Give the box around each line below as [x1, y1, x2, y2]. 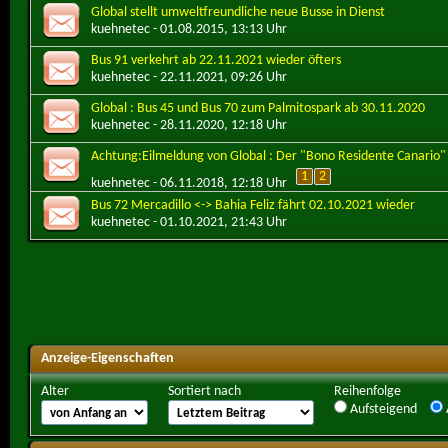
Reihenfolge [334, 383, 401, 399]
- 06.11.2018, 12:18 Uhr [150, 175, 287, 191]
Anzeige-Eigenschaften [41, 350, 174, 366]
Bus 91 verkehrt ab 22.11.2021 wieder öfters [91, 52, 341, 68]
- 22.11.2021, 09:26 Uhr [150, 69, 287, 85]
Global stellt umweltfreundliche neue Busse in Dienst [91, 4, 385, 20]
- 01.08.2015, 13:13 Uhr [150, 21, 287, 37]
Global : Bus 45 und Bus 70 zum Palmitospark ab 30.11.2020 [91, 100, 425, 116]
